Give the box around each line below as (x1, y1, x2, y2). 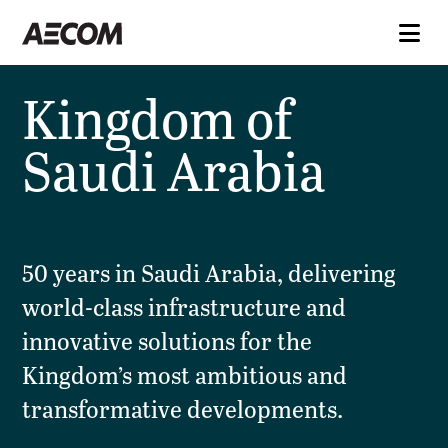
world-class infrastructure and (22, 289, 347, 323)
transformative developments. (22, 391, 344, 425)
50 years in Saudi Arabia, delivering (22, 255, 397, 289)
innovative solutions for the (22, 323, 313, 357)
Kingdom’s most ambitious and (22, 357, 348, 391)
